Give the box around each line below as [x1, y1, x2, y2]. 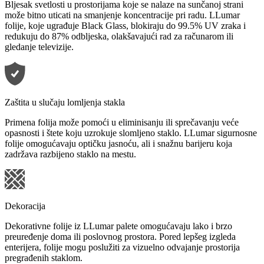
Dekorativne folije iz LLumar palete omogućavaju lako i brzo [5, 221, 232, 232]
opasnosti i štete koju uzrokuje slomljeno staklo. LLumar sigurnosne [5, 128, 257, 138]
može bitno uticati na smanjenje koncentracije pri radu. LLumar [5, 10, 240, 21]
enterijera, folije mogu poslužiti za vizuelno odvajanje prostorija [5, 242, 240, 253]
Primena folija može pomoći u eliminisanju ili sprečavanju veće [5, 117, 239, 128]
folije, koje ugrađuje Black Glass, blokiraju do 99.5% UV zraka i [5, 21, 246, 31]
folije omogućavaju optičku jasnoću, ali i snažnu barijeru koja [5, 138, 232, 149]
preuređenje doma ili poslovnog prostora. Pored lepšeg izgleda [5, 232, 236, 242]
